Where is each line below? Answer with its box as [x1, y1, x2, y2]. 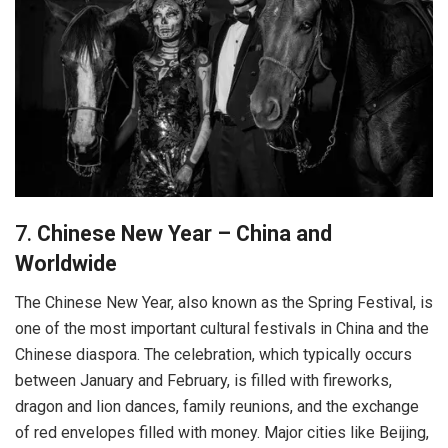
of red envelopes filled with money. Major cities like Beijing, [15, 422, 429, 442]
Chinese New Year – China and [37, 220, 332, 246]
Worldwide [15, 250, 117, 276]
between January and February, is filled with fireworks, [15, 370, 392, 390]
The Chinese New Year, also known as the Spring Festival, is [15, 292, 433, 312]
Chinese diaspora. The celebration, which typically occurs [15, 344, 412, 364]
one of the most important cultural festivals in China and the [15, 318, 429, 338]
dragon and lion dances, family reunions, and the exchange [15, 396, 419, 416]
